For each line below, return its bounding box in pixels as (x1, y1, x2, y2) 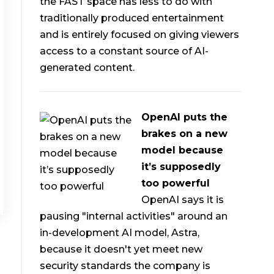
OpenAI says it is (141, 193, 224, 206)
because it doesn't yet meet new (40, 243, 203, 255)
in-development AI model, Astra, (40, 226, 200, 239)
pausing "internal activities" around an (40, 210, 228, 222)
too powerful (141, 177, 210, 189)
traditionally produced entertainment (40, 12, 224, 24)
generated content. (40, 62, 135, 74)
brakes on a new (141, 127, 228, 139)
